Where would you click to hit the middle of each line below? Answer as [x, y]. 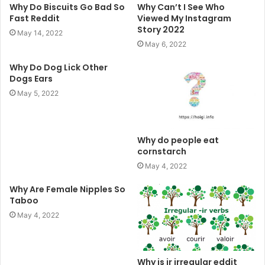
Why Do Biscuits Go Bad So [67, 7]
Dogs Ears [31, 79]
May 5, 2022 [38, 93]
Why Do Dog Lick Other [59, 68]
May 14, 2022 [40, 33]
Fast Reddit [35, 19]
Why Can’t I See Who [181, 7]
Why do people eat [178, 140]
